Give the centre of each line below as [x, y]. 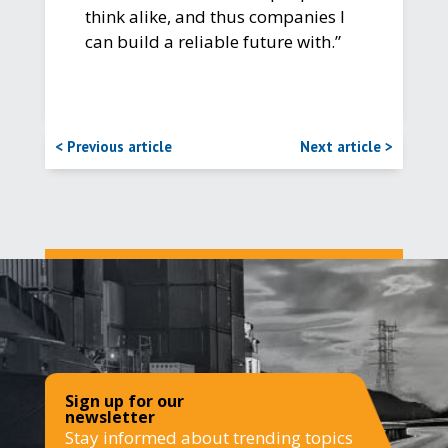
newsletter [109, 416]
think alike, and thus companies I [214, 16]
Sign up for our [124, 400]
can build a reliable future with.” [212, 41]
